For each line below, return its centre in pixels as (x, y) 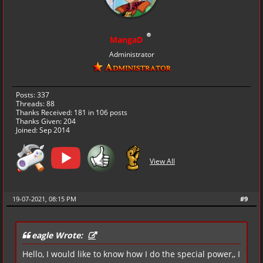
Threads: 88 (35, 103)
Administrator (131, 54)
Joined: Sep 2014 (43, 130)
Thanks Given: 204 (46, 121)
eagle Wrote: (58, 235)
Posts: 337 (33, 95)
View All (162, 161)
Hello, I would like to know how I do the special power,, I (131, 254)
